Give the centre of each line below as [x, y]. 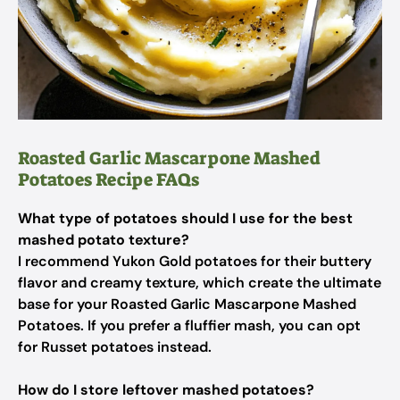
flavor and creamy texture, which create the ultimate [200, 283]
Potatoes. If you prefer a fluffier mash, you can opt [189, 325]
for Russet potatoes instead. [115, 347]
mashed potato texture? [104, 240]
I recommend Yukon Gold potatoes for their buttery [195, 261]
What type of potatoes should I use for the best [185, 218]
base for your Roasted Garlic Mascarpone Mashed [187, 304]
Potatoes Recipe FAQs [108, 179]
